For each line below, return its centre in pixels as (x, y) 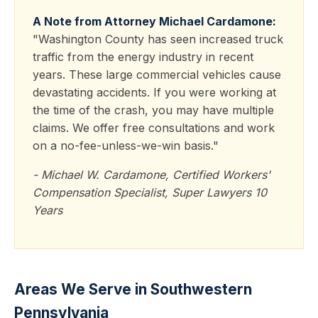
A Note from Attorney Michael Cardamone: (154, 21)
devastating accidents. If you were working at (154, 92)
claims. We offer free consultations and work (154, 128)
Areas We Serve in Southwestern (133, 289)
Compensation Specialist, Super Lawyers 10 (150, 192)
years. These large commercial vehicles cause (157, 75)
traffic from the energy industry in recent (143, 57)
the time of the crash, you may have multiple (153, 110)
